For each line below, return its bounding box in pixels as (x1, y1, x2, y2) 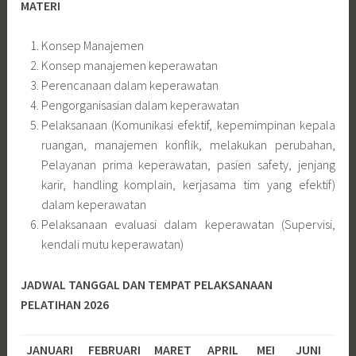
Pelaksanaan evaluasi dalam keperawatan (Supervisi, (41, 216, 335, 233)
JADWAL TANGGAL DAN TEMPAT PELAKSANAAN (21, 276, 273, 292)
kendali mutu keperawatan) (41, 236, 184, 253)
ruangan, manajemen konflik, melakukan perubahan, (41, 137, 335, 153)
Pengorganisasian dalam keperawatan (41, 97, 239, 114)
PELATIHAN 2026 (21, 296, 110, 312)
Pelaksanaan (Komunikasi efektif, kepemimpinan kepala (41, 117, 335, 133)
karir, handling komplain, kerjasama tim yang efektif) (41, 176, 335, 193)
